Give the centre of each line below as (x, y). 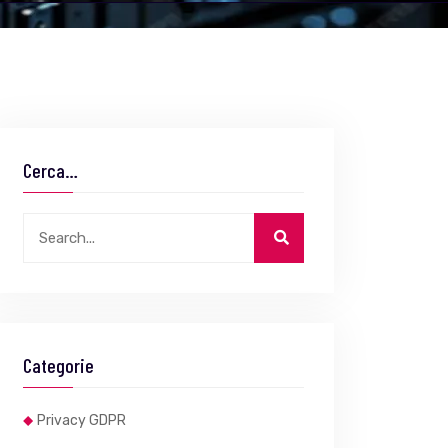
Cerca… (50, 170)
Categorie (58, 365)
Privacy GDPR (81, 420)
